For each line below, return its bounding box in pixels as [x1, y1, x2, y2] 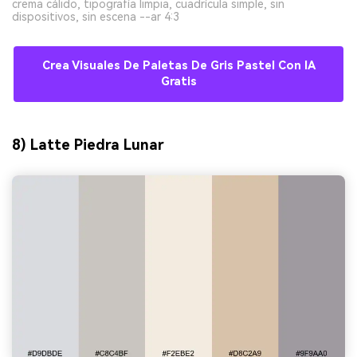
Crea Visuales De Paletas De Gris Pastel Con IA [41, 59, 316, 73]
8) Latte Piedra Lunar [12, 135, 164, 153]
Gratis [160, 75, 197, 89]
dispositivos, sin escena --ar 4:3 [12, 10, 179, 24]
